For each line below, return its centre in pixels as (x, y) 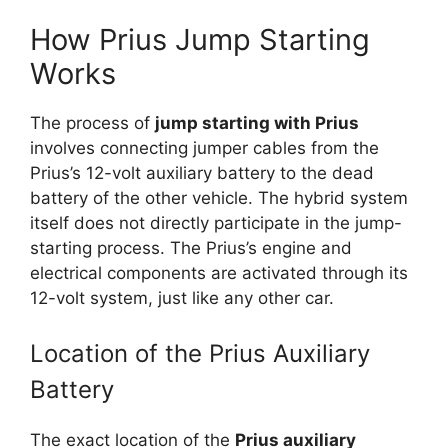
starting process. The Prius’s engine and (191, 247)
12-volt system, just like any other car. (182, 297)
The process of (92, 122)
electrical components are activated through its (219, 272)
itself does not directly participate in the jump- (216, 222)
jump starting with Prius (257, 122)
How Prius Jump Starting (200, 39)
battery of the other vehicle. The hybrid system (219, 197)
